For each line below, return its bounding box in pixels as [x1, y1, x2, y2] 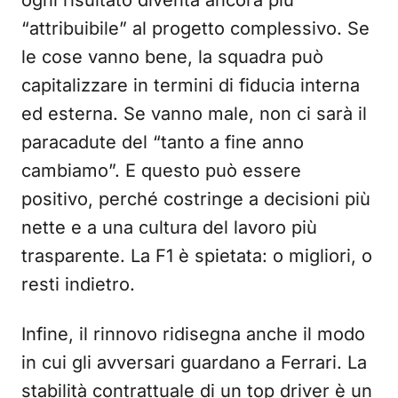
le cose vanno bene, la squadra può [21, 46, 323, 68]
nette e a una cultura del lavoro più [21, 217, 317, 239]
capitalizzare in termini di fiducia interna [21, 75, 360, 97]
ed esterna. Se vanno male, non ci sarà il [21, 103, 367, 125]
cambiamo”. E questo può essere [21, 160, 301, 182]
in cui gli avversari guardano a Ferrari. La [21, 352, 367, 374]
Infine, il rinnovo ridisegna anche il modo [21, 323, 365, 346]
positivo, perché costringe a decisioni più [21, 188, 370, 211]
